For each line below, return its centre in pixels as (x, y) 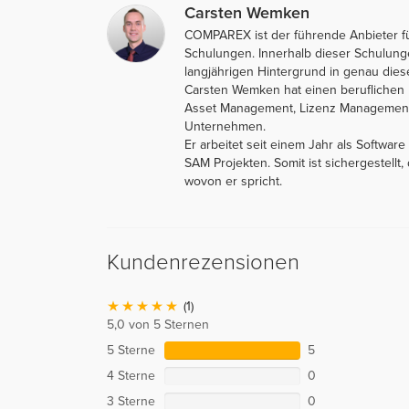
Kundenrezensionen (203, 262)
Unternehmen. (225, 126)
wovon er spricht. (233, 181)
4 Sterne (131, 375)
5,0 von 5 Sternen (158, 324)
